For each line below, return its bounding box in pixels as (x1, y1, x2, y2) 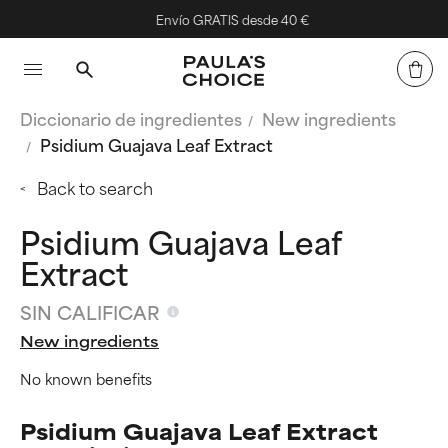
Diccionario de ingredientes (20, 105, 242, 131)
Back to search (37, 174, 153, 200)
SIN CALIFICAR (20, 297, 160, 326)
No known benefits (20, 366, 152, 390)
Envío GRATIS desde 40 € (153, 9, 308, 29)
